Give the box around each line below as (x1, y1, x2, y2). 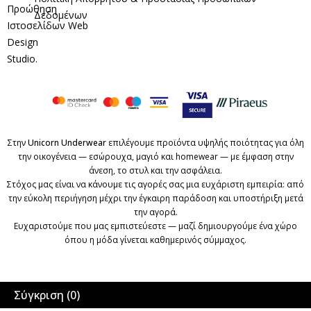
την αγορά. (133, 205, 178, 218)
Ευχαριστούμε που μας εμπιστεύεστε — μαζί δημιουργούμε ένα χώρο (14, 219, 297, 232)
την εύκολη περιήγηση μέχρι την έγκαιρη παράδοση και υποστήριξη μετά (8, 192, 303, 204)
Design (7, 35, 38, 49)
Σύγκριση (14, 287, 64, 303)
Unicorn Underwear (27, 136, 106, 149)
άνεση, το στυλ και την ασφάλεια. (89, 164, 222, 176)
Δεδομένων (33, 8, 87, 22)
